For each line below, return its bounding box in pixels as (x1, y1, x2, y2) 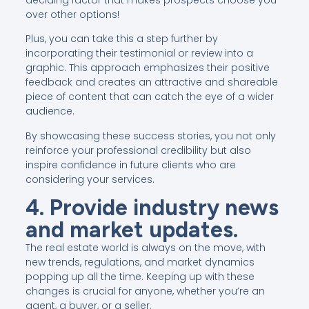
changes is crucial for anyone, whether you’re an (25, 283, 265, 298)
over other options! (25, 7, 119, 21)
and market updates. (25, 216, 238, 243)
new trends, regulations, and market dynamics (25, 255, 255, 269)
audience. (25, 104, 74, 119)
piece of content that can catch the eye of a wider (25, 90, 274, 104)
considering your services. (25, 172, 154, 186)
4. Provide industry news (25, 194, 279, 221)
